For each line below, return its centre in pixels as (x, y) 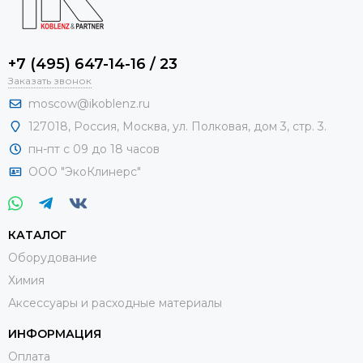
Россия (95, 126)
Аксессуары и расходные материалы (115, 303)
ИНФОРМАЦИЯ (55, 334)
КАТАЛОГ (37, 235)
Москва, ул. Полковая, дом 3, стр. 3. (226, 126)
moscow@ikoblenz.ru (89, 104)
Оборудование (53, 258)
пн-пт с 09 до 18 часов (94, 149)
